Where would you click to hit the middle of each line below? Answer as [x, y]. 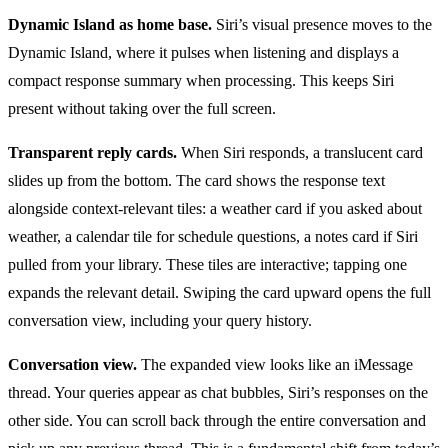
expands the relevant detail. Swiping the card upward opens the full [219, 293]
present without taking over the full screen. [142, 109]
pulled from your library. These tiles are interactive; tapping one [207, 265]
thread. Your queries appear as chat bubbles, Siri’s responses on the [218, 393]
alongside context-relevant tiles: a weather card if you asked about [215, 209]
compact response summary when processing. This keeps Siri [201, 81]
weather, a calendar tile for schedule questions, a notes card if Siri [213, 237]
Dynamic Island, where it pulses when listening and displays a [203, 53]
